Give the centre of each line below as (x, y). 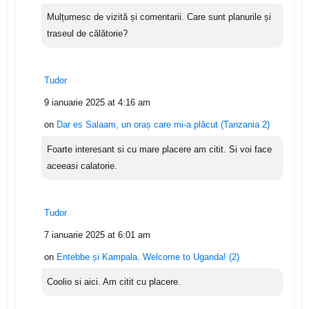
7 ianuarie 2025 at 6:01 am (97, 235)
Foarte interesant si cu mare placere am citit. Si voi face (159, 149)
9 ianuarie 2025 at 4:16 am (97, 102)
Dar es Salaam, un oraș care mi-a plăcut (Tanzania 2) (163, 124)
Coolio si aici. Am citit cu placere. (113, 281)
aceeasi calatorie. (82, 166)
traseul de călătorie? (87, 33)
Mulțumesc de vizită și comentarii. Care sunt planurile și (159, 17)
